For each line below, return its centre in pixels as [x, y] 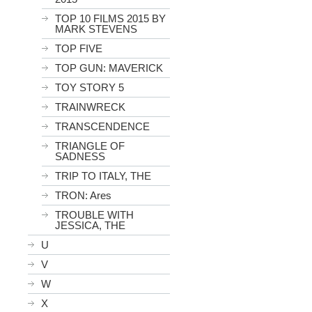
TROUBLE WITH [94, 215]
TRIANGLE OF [90, 146]
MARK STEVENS [96, 29]
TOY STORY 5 [89, 87]
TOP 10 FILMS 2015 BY [110, 18]
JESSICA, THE [90, 225]
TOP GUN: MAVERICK [109, 68]
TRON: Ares [83, 195]
